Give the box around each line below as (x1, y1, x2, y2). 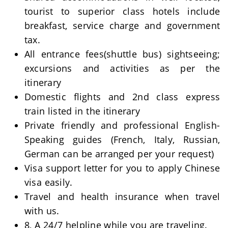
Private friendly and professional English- (24, 119, 220, 131)
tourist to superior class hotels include (24, 5, 220, 17)
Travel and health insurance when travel (24, 190, 220, 203)
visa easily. (24, 176, 73, 188)
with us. (24, 205, 60, 217)
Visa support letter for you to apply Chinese (24, 162, 220, 174)
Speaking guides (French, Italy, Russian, (24, 133, 220, 146)
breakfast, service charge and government (24, 19, 220, 32)
